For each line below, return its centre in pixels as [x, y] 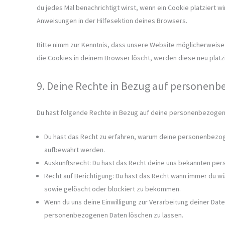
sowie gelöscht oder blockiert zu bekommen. [113, 189]
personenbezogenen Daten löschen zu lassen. [114, 215]
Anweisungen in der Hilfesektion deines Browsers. [112, 20]
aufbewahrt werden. [75, 149]
